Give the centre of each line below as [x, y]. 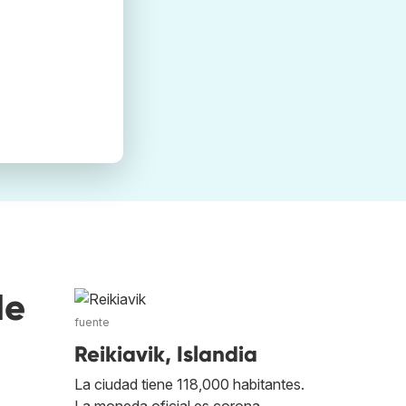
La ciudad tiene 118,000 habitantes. [189, 385]
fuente [92, 323]
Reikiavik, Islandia [166, 354]
